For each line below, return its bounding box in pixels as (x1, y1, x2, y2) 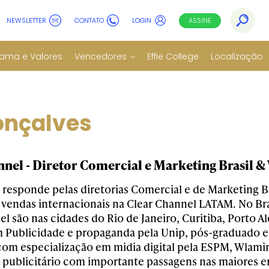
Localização (211, 50, 263, 62)
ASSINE (189, 15, 211, 25)
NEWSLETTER (7, 15, 46, 25)
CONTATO (74, 15, 104, 25)
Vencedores (74, 50, 127, 62)
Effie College (147, 50, 199, 62)
